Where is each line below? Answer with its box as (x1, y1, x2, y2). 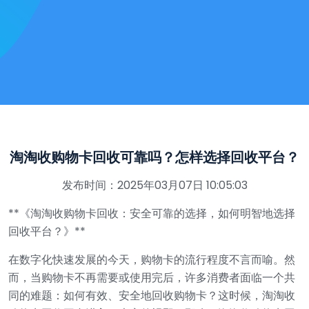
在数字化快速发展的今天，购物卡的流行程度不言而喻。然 (8, 252, 295, 268)
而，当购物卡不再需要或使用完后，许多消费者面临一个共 (8, 270, 295, 286)
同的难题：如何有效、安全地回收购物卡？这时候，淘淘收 (8, 288, 295, 303)
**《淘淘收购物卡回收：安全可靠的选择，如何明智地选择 (8, 206, 295, 221)
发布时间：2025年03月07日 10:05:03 (61, 177, 248, 193)
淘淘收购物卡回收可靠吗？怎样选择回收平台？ (10, 148, 299, 167)
